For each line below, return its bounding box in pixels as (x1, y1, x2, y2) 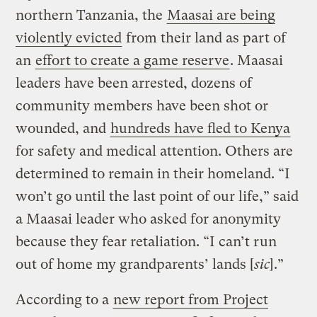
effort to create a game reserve (35, 52, 230, 69)
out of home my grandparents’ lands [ (16, 255, 255, 272)
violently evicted (16, 29, 122, 46)
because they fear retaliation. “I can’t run (16, 233, 277, 250)
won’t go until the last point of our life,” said (16, 188, 299, 204)
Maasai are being (167, 6, 276, 23)
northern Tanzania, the (16, 6, 167, 23)
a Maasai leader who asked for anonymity (16, 210, 282, 227)
